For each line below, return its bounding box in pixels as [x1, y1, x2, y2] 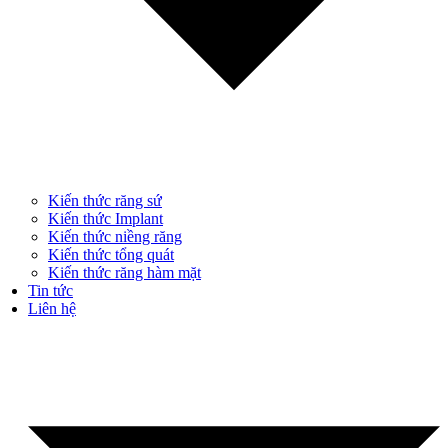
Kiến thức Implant [48, 210, 163, 228]
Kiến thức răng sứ [48, 192, 162, 210]
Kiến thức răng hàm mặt [48, 264, 201, 282]
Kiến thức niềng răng [48, 228, 182, 246]
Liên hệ [28, 300, 76, 318]
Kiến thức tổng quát [48, 246, 174, 264]
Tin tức [28, 282, 73, 300]
